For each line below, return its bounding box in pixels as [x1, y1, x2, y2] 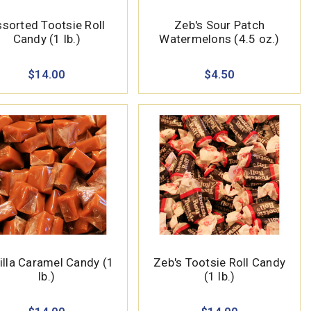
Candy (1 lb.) [12, 31, 81, 46]
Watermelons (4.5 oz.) [159, 31, 280, 46]
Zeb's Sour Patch [174, 17, 265, 32]
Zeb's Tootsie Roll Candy [153, 255, 286, 269]
